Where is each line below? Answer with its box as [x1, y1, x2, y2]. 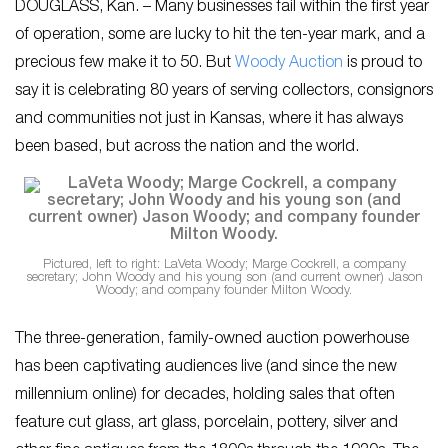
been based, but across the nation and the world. [15, 140, 359, 156]
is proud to [347, 56, 422, 72]
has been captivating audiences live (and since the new [15, 359, 397, 376]
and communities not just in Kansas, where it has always [15, 112, 403, 128]
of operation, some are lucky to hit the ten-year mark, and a [15, 28, 425, 44]
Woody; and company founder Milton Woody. [96, 284, 352, 298]
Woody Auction [235, 56, 347, 72]
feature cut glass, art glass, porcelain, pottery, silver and [15, 415, 398, 432]
